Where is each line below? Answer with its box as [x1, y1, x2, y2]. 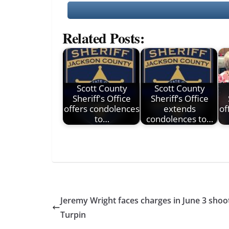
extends [163, 102, 196, 114]
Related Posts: [62, 27, 144, 49]
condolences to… [146, 112, 213, 125]
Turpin [60, 209, 86, 220]
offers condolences [64, 102, 140, 114]
